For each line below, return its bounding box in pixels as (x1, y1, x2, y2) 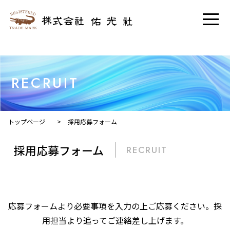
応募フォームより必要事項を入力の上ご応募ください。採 (8, 200, 222, 212)
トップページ (8, 117, 45, 126)
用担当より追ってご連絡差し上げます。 (42, 214, 188, 226)
